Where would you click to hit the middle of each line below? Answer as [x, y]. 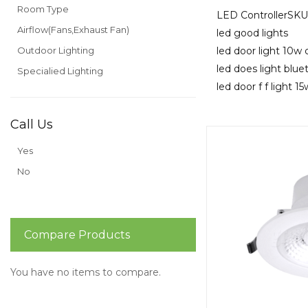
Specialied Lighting [60, 70]
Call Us [32, 124]
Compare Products [77, 235]
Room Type [43, 9]
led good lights [252, 33]
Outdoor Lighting [56, 50]
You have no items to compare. [86, 272]
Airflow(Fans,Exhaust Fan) [73, 29]
